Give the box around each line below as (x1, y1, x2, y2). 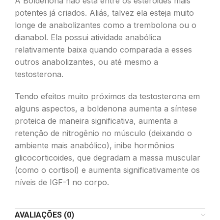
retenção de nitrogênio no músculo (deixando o (15, 128, 192, 138)
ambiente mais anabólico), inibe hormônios (15, 140, 174, 150)
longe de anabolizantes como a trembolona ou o (15, 20, 196, 30)
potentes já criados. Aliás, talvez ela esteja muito (15, 8, 194, 18)
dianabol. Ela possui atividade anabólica (15, 32, 161, 42)
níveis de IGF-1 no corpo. (15, 177, 109, 187)
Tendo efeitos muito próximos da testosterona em (15, 91, 200, 101)
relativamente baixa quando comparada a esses (15, 45, 192, 55)
